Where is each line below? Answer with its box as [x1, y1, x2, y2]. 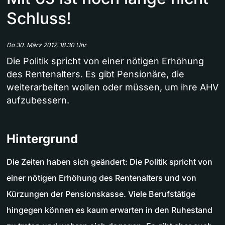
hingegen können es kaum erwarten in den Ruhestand [7, 205, 212, 215]
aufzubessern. [7, 95, 69, 106]
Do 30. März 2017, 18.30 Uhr [7, 41, 86, 49]
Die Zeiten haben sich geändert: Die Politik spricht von [7, 157, 212, 167]
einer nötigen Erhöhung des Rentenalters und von [7, 173, 196, 183]
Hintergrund [7, 132, 78, 147]
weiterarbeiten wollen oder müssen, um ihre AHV [7, 82, 218, 93]
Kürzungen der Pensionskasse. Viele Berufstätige [7, 189, 195, 199]
